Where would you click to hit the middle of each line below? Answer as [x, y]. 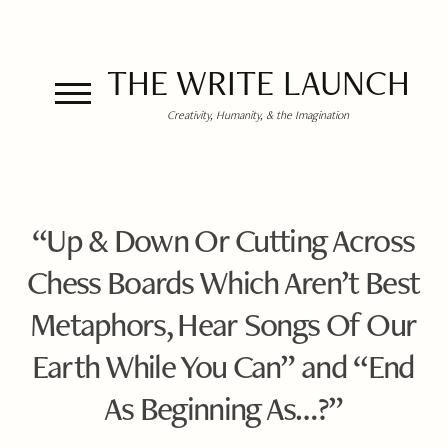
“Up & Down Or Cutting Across [223, 240]
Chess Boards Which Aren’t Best [223, 282]
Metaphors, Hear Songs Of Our [223, 324]
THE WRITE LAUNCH [258, 82]
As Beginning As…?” [223, 408]
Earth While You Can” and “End [223, 366]
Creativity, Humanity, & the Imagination [258, 114]
